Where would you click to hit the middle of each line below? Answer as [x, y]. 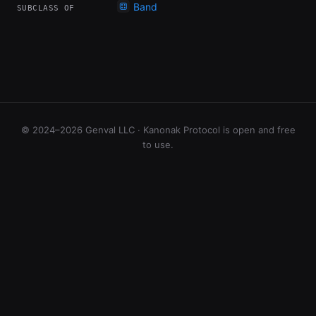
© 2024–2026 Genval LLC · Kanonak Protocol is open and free [158, 130]
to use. [158, 145]
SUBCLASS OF [46, 8]
